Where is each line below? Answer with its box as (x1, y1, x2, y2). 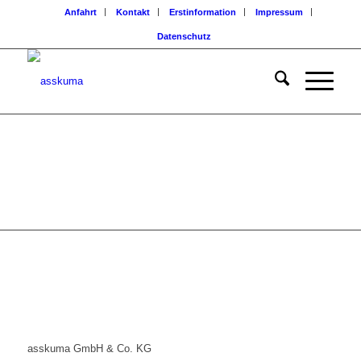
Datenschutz (157, 31, 212, 41)
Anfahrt (64, 7, 98, 17)
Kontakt (116, 7, 151, 17)
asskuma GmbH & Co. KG (27, 342, 151, 355)
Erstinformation (169, 7, 237, 17)
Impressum (255, 7, 304, 17)
